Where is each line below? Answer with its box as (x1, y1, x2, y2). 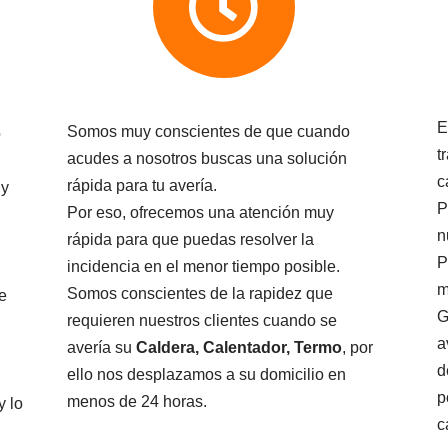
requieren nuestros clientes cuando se (66, 312, 337, 330)
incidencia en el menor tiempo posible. (66, 258, 340, 276)
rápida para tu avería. (66, 177, 217, 195)
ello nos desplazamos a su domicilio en (66, 366, 346, 384)
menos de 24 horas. (66, 393, 207, 411)
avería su (66, 339, 136, 357)
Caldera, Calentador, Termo (135, 339, 342, 357)
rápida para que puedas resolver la (66, 231, 314, 249)
